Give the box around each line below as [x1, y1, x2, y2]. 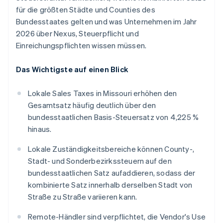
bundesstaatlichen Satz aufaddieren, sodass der [28, 168, 196, 178]
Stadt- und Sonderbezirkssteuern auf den [28, 156, 172, 166]
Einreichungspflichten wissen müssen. [16, 40, 147, 51]
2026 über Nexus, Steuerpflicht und [16, 28, 139, 39]
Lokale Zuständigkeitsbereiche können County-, [28, 144, 195, 154]
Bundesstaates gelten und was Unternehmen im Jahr [16, 16, 197, 27]
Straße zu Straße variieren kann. [28, 192, 137, 202]
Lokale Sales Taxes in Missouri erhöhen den [28, 88, 177, 99]
